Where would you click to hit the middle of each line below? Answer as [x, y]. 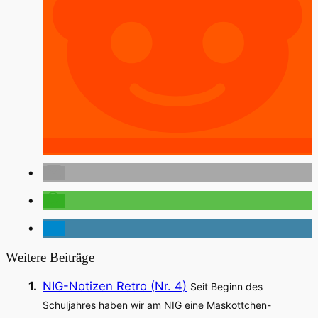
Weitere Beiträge [50, 257]
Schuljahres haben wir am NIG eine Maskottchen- [157, 305]
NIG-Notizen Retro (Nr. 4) [115, 286]
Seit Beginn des [226, 286]
